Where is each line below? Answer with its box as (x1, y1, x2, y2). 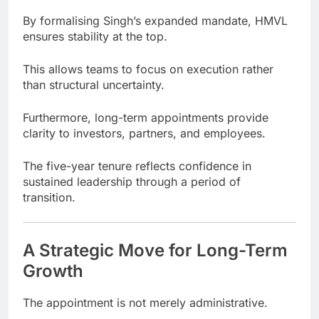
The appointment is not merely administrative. (23, 296, 268, 310)
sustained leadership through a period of (23, 174, 241, 189)
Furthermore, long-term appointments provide (23, 110, 268, 125)
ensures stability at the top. (23, 28, 167, 43)
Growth (23, 260, 83, 281)
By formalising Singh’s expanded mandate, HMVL (23, 13, 288, 28)
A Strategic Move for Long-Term (23, 239, 288, 261)
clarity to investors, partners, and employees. (23, 125, 266, 140)
